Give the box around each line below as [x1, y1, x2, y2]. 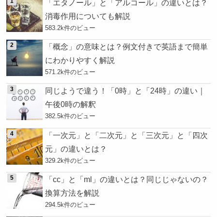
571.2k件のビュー [45, 68, 96, 76]
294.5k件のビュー [45, 201, 96, 209]
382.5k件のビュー [45, 112, 96, 120]
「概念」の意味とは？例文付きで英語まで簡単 [45, 42, 208, 51]
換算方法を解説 [45, 188, 100, 198]
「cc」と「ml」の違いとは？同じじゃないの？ [45, 175, 209, 184]
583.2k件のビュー [45, 24, 96, 31]
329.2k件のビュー [45, 156, 96, 164]
